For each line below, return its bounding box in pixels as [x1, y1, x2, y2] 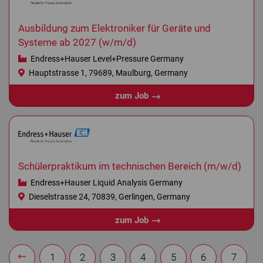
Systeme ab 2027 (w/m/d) [18, 36, 136, 48]
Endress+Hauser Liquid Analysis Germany [28, 178, 183, 188]
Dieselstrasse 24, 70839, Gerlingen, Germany [26, 192, 190, 202]
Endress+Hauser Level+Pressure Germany [28, 53, 184, 63]
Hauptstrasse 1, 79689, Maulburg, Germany [26, 68, 188, 77]
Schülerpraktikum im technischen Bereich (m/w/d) [18, 160, 241, 172]
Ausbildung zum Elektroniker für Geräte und [18, 22, 211, 34]
